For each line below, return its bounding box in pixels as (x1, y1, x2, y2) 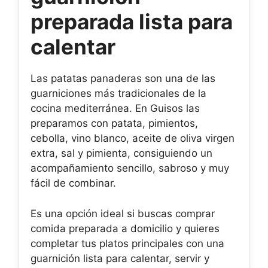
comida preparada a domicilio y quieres (31, 222, 220, 234)
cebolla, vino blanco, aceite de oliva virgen (31, 132, 234, 144)
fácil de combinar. (31, 177, 116, 189)
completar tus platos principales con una (31, 237, 224, 249)
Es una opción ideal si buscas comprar (31, 207, 215, 220)
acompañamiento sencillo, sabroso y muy (31, 162, 229, 174)
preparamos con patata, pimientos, (31, 117, 198, 129)
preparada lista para (31, 9, 233, 34)
